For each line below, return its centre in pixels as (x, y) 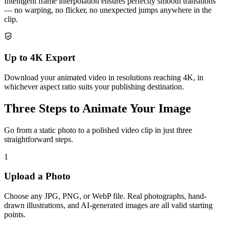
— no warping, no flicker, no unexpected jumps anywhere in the (108, 10)
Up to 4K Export (40, 58)
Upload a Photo (37, 176)
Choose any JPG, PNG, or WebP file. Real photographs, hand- (105, 196)
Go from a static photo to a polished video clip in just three (98, 130)
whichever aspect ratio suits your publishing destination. (94, 86)
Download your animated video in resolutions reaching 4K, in (104, 77)
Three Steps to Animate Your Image (98, 108)
